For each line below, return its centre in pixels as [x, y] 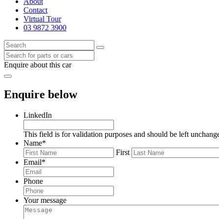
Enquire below [41, 94]
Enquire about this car [38, 65]
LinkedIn [38, 115]
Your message [45, 200]
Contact [35, 10]
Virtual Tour [42, 19]
